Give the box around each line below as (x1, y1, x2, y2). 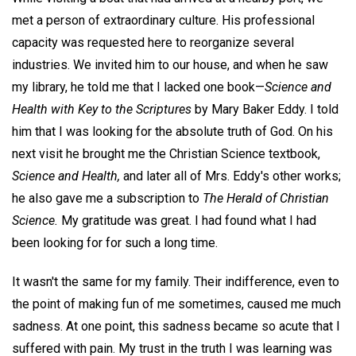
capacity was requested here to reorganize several (12, 35, 294, 51)
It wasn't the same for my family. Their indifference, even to (12, 273, 339, 289)
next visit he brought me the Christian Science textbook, (12, 146, 320, 162)
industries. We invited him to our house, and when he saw (12, 57, 328, 73)
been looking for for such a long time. (12, 235, 218, 251)
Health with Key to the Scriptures (12, 102, 192, 118)
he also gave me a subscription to (12, 191, 203, 207)
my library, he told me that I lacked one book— (12, 79, 265, 95)
